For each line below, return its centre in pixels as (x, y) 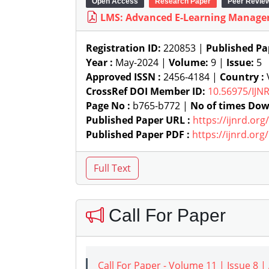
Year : (99, 62)
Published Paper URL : (138, 120)
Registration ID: (123, 48)
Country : (242, 77)
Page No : (108, 106)
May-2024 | (141, 62)
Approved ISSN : (123, 77)
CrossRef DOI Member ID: (146, 91)
